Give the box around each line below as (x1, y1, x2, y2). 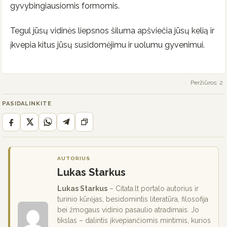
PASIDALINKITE (2, 100, 52, 107)
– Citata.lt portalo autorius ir (107, 184, 199, 193)
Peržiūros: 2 (191, 79, 223, 87)
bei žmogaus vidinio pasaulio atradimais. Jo (57, 206, 199, 214)
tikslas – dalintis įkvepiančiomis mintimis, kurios (57, 216, 211, 225)
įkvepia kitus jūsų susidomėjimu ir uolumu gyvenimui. (10, 40, 205, 50)
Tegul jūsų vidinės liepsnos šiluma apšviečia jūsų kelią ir (10, 25, 214, 35)
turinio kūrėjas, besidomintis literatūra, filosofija (57, 195, 208, 204)
